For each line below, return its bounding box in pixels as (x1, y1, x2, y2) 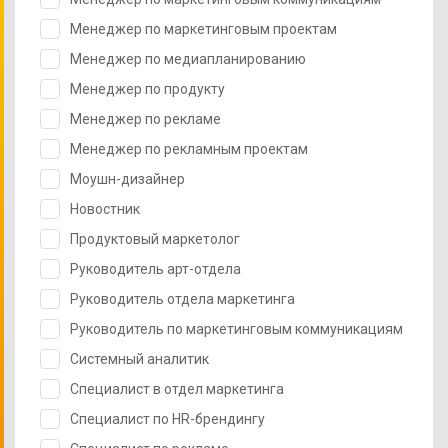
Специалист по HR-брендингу (70, 410, 265, 427)
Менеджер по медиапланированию (70, 50, 306, 67)
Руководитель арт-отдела (70, 260, 241, 277)
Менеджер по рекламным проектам (70, 140, 308, 157)
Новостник (70, 200, 140, 217)
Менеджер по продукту (70, 80, 225, 97)
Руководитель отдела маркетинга (70, 290, 295, 307)
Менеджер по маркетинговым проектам (70, 20, 337, 37)
